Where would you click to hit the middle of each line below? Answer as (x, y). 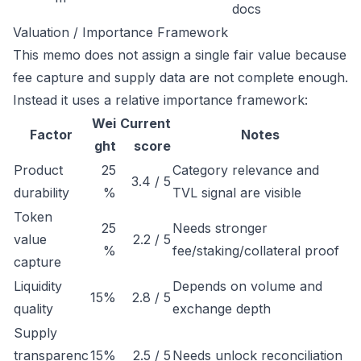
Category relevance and (246, 170)
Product (38, 170)
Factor (51, 135)
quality (33, 309)
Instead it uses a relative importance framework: (160, 100)
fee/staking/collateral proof (256, 251)
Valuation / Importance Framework (120, 32)
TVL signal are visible (237, 193)
